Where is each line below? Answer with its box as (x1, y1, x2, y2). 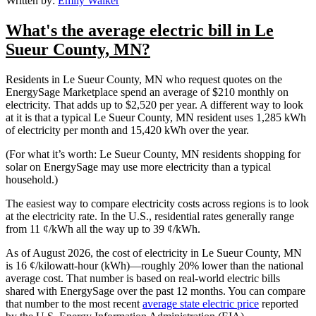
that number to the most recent (6, 297, 142, 310)
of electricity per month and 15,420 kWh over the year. (6, 123, 252, 136)
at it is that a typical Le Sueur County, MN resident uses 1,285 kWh (6, 111, 306, 123)
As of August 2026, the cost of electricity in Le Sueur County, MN (6, 246, 302, 259)
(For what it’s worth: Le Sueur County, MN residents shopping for (6, 147, 300, 160)
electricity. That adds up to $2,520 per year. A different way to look (6, 98, 303, 111)
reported (259, 297, 298, 310)
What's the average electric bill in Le (6, 20, 274, 39)
